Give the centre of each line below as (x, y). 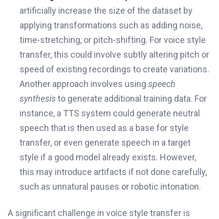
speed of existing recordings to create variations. (114, 69)
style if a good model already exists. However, (108, 157)
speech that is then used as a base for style (104, 128)
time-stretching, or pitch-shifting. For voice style (113, 40)
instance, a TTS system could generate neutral (110, 113)
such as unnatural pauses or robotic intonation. (110, 186)
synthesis (38, 99)
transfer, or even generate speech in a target (105, 142)
